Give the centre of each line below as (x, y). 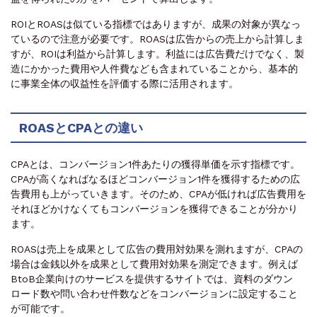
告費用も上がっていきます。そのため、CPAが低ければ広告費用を (158, 194)
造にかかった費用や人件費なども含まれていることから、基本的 (154, 68)
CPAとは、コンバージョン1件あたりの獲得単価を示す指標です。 (155, 164)
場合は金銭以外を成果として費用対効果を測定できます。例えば (154, 264)
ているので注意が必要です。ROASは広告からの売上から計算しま (157, 39)
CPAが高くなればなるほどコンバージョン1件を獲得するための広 (155, 179)
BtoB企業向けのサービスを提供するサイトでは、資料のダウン (152, 278)
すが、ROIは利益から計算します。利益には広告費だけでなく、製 (157, 53)
